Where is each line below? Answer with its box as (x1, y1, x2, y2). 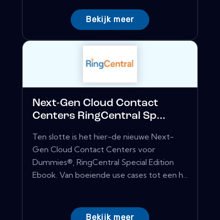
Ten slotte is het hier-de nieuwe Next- (32, 132, 174, 142)
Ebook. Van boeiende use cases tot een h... (32, 170, 188, 180)
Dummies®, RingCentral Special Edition (32, 157, 174, 167)
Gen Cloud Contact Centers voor (32, 144, 155, 155)
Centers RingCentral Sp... (32, 110, 165, 122)
